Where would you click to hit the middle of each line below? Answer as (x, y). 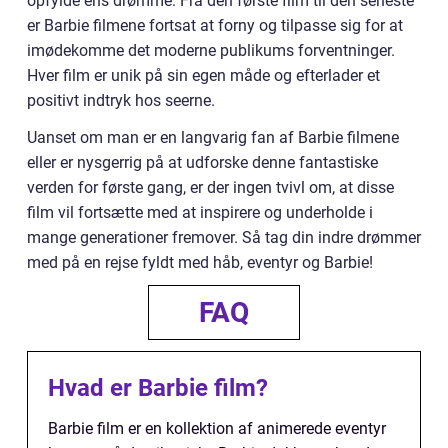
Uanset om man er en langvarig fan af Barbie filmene (213, 137)
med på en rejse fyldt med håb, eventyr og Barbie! (200, 262)
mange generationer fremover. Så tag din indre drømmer (224, 237)
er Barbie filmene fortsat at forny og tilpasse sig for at (215, 25)
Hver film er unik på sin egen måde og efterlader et (203, 75)
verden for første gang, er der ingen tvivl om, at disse (210, 187)
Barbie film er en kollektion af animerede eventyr (217, 428)
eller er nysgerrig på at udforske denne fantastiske (202, 162)
